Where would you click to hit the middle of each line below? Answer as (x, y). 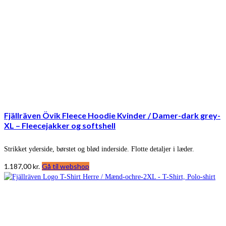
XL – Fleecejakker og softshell (60, 125)
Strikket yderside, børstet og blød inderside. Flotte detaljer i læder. (99, 149)
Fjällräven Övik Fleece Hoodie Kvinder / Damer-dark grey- (112, 115)
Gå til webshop (66, 166)
